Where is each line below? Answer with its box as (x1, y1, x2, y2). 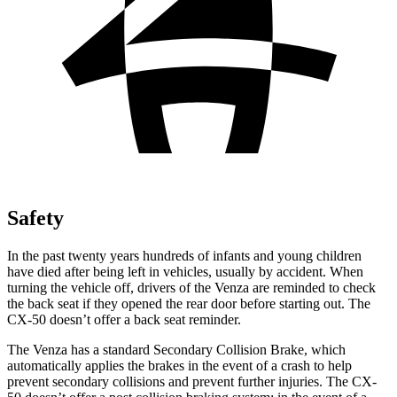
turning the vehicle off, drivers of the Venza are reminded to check (7, 279, 376, 295)
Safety (7, 206, 64, 230)
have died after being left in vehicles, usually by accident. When (7, 263, 363, 279)
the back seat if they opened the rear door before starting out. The (7, 295, 370, 311)
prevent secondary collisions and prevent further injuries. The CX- (7, 373, 377, 389)
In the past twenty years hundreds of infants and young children (7, 247, 362, 263)
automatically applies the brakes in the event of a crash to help (7, 357, 352, 373)
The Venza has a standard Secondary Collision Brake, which (7, 341, 346, 357)
